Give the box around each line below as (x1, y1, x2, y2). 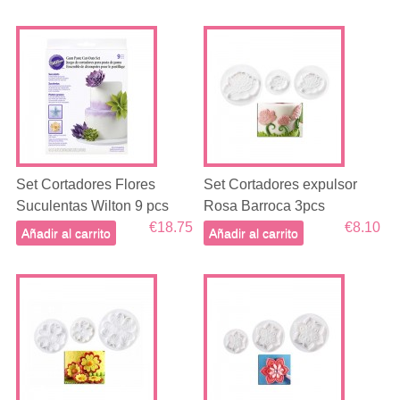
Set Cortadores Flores (15, 177, 155, 192)
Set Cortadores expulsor (204, 177, 358, 192)
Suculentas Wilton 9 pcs (15, 198, 169, 213)
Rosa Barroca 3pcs (204, 198, 326, 213)
